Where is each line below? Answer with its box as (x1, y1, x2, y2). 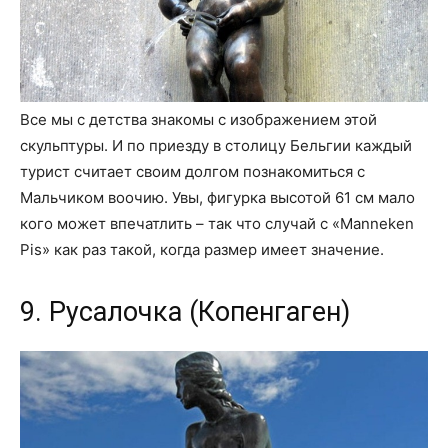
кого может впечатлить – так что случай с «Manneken (20, 213, 414, 233)
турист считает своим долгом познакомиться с (20, 161, 365, 181)
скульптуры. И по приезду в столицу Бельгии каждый (20, 135, 412, 155)
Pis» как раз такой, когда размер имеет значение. (20, 239, 384, 259)
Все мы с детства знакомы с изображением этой (20, 109, 377, 129)
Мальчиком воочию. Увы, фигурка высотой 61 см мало (20, 187, 415, 207)
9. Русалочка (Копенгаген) (20, 295, 350, 328)
